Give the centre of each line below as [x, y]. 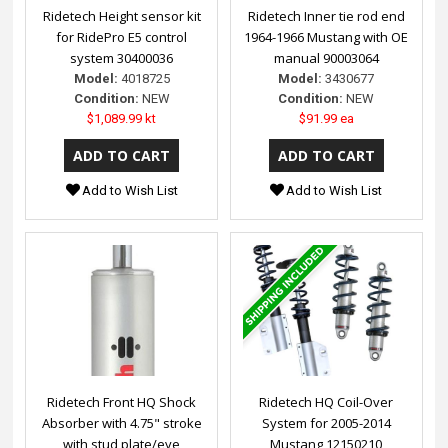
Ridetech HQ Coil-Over [326, 402]
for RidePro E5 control [122, 36]
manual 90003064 [326, 57]
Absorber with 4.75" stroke [121, 423]
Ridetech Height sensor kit [121, 15]
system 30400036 [122, 57]
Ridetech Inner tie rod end [326, 15]
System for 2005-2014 [326, 423]
